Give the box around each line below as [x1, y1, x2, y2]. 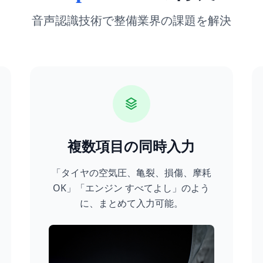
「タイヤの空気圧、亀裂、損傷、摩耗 [51, 166, 211, 179]
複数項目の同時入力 [68, 136, 195, 156]
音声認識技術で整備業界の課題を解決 [32, 12, 231, 28]
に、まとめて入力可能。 [79, 197, 183, 210]
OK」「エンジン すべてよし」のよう [53, 181, 210, 194]
